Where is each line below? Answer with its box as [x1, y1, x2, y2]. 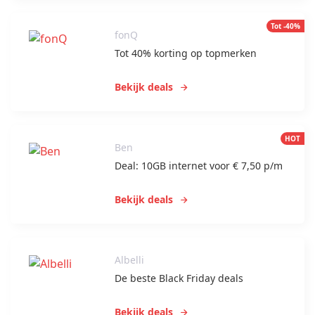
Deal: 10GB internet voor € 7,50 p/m [115, 159, 283, 173]
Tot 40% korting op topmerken [115, 46, 257, 60]
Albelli [115, 253, 145, 267]
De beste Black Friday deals [115, 271, 244, 285]
